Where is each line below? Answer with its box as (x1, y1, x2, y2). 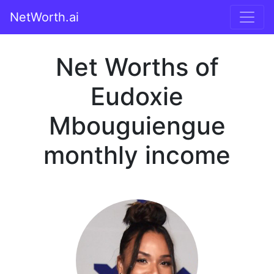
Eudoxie (91, 81, 183, 111)
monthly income (43, 140, 231, 170)
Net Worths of (55, 52, 219, 82)
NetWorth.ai (10, 10, 79, 24)
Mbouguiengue (48, 111, 226, 141)
